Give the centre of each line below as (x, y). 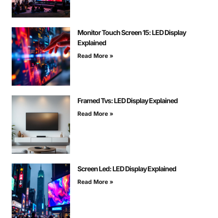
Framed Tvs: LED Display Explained (127, 100)
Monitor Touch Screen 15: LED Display (132, 32)
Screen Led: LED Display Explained (127, 168)
